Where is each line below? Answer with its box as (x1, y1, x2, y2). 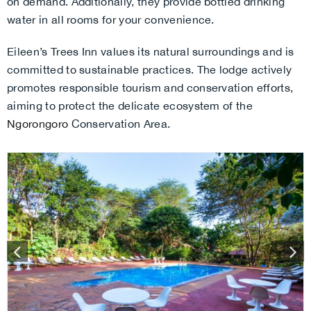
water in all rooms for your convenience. (7, 12, 215, 26)
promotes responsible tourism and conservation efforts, (7, 81, 294, 94)
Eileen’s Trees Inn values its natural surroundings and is (7, 44, 294, 58)
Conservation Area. (68, 117, 171, 130)
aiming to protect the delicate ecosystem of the (7, 99, 253, 112)
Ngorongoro (7, 117, 69, 130)
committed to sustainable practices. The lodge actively (7, 62, 292, 76)
